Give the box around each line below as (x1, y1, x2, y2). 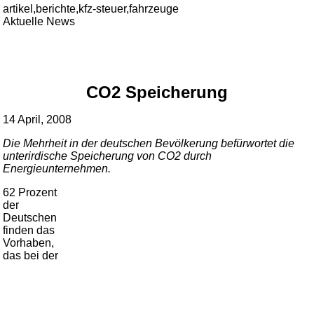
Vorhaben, (3, 236, 55, 249)
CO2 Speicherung (86, 82, 228, 102)
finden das (3, 224, 55, 236)
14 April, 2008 (3, 113, 72, 125)
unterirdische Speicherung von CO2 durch (3, 149, 212, 162)
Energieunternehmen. (3, 162, 111, 175)
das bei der (3, 249, 59, 261)
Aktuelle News (3, 15, 76, 28)
